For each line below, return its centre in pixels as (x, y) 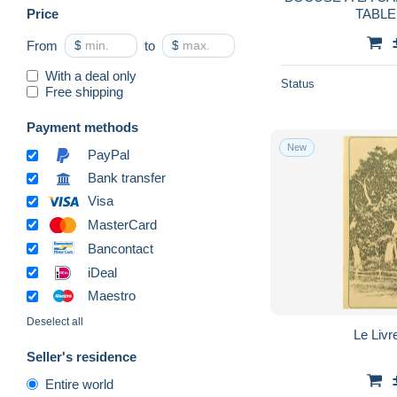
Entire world (79, 385)
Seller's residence (82, 357)
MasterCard (122, 224)
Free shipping (84, 91)
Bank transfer (127, 178)
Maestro (112, 296)
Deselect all (55, 322)
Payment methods (82, 127)
